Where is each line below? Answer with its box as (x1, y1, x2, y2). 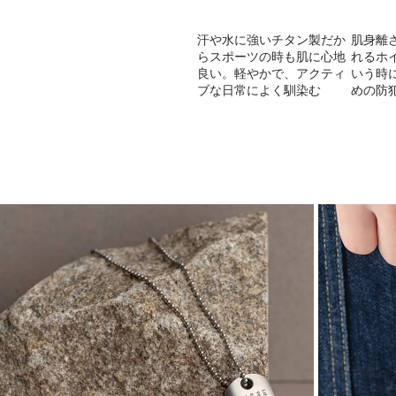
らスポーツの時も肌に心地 (197, 50, 346, 63)
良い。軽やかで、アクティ (197, 67, 346, 80)
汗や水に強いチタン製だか (197, 34, 346, 46)
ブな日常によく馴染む (197, 84, 322, 96)
